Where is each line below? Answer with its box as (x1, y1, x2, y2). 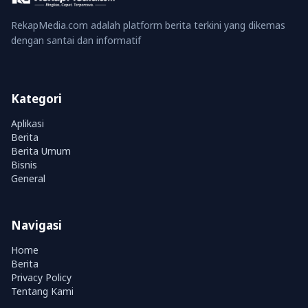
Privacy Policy (11, 271, 71, 285)
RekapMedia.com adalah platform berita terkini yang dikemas (11, 19, 285, 32)
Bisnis (11, 158, 37, 172)
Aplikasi (11, 117, 44, 131)
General (11, 172, 45, 186)
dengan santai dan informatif (11, 34, 141, 47)
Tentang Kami (11, 285, 74, 298)
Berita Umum (11, 144, 71, 158)
